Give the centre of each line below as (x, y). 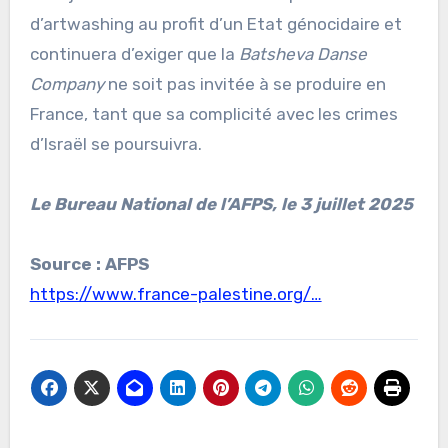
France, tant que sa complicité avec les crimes (213, 114)
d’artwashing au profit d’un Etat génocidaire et (215, 24)
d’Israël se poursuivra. (115, 144)
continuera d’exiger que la (134, 54)
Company (66, 84)
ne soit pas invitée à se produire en (244, 84)
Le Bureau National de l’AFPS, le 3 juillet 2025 (221, 204)
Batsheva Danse (302, 54)
